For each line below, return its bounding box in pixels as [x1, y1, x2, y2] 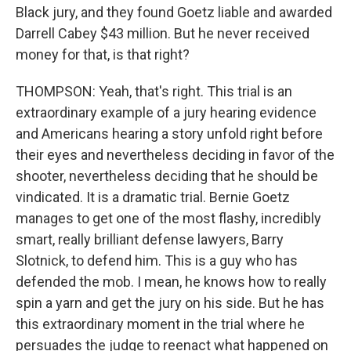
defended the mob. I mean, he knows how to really [16, 273, 327, 290]
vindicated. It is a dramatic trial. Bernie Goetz [16, 189, 290, 205]
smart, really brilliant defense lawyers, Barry [16, 231, 284, 248]
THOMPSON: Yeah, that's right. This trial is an [16, 83, 292, 100]
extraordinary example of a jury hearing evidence [16, 104, 317, 121]
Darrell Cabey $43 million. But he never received [16, 25, 309, 42]
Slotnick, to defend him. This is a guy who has [16, 252, 298, 269]
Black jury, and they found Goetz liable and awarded [16, 4, 332, 20]
